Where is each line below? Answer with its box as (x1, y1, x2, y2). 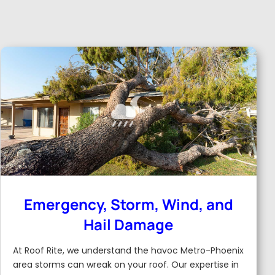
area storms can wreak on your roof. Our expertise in (12, 258, 239, 271)
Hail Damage (83, 214, 174, 234)
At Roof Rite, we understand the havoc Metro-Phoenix (12, 244, 244, 257)
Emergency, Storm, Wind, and (23, 194, 233, 214)
